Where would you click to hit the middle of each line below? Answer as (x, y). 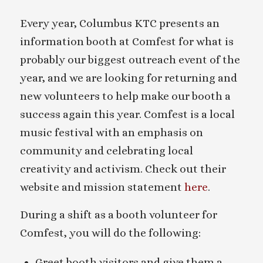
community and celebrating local (106, 150)
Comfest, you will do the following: (110, 232)
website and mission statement (102, 187)
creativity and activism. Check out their (123, 168)
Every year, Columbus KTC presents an (119, 23)
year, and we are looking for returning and (128, 77)
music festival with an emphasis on (111, 132)
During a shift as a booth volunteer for (118, 214)
